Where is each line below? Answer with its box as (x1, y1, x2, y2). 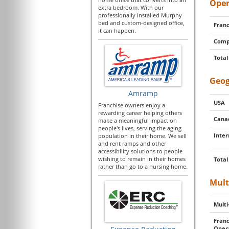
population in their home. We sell (98, 132, 187, 140)
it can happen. (98, 27, 136, 34)
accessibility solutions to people (98, 147, 182, 155)
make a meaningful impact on (98, 117, 177, 124)
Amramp (128, 88, 158, 98)
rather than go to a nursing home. (98, 163, 188, 170)
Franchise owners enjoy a (98, 101, 165, 109)
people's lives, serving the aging (98, 124, 181, 132)
